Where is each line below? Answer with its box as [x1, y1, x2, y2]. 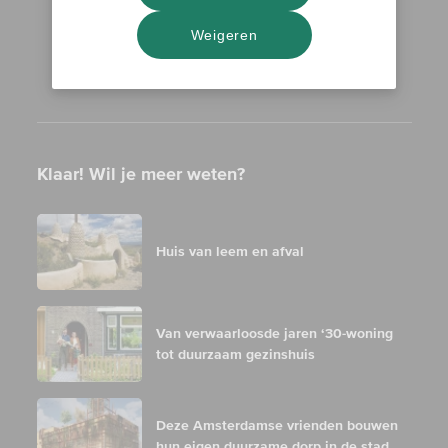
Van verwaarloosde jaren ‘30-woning [155, 325, 393, 341]
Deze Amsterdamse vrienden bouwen [155, 417, 398, 433]
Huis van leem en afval [155, 244, 304, 260]
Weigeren [190, 26, 258, 43]
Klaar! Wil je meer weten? [36, 164, 245, 184]
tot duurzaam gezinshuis [155, 346, 315, 362]
